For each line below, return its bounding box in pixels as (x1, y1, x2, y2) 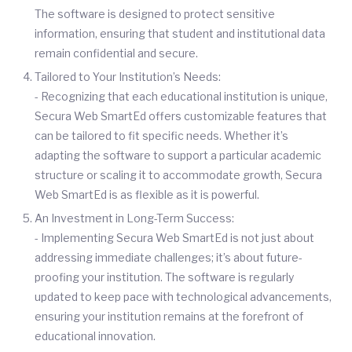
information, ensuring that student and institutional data (35, 27, 325, 40)
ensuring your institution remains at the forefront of (35, 310, 303, 323)
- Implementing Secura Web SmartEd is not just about (35, 231, 314, 244)
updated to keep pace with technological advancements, (35, 290, 332, 303)
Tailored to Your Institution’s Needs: (35, 70, 221, 83)
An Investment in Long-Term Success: (35, 211, 234, 225)
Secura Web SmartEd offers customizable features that (35, 109, 327, 123)
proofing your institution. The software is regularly (35, 270, 294, 284)
